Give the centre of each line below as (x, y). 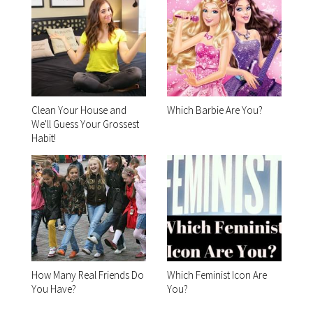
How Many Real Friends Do (88, 275)
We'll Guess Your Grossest (85, 124)
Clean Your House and (79, 110)
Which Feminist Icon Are (217, 275)
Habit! (44, 138)
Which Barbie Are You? (215, 110)
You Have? (54, 289)
